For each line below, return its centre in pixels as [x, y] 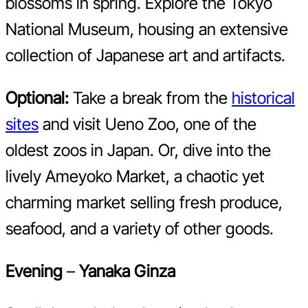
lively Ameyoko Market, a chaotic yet [135, 177]
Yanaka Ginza [127, 272]
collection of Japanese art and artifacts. [145, 56]
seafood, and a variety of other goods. [140, 229]
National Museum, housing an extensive [147, 30]
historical [263, 98]
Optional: [37, 98]
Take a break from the [150, 98]
